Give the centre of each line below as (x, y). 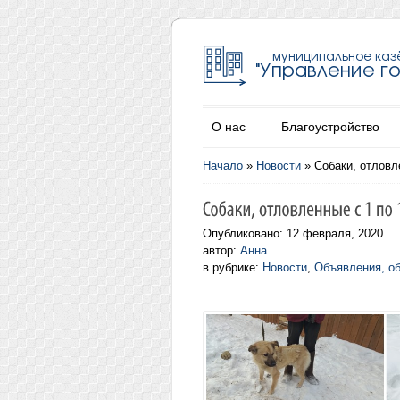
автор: (221, 250)
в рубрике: (233, 267)
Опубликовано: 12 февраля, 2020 (293, 233)
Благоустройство (330, 127)
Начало (223, 166)
